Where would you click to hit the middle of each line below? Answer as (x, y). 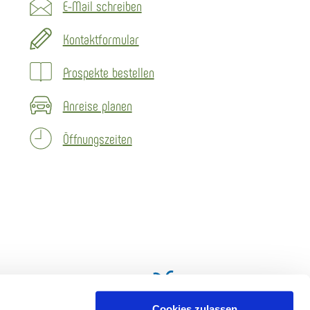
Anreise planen (97, 105)
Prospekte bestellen (108, 72)
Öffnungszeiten (97, 138)
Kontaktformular (101, 38)
